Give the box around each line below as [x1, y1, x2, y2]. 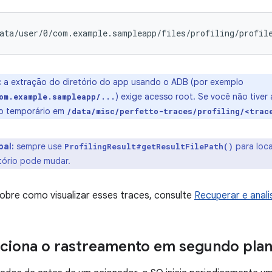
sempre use [14, 141, 64, 152]
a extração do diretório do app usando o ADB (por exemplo [1, 76, 243, 87]
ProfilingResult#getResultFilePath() [64, 141, 233, 151]
